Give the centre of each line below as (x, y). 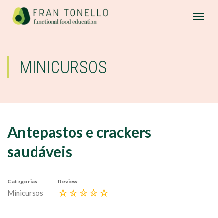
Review (68, 181)
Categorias (22, 181)
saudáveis (40, 151)
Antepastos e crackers (79, 132)
